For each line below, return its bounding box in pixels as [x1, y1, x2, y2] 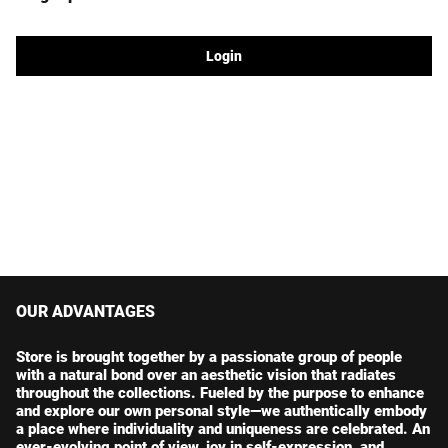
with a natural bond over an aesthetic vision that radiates [16, 366, 396, 384]
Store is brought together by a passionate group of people [16, 348, 402, 366]
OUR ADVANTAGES [16, 302, 155, 321]
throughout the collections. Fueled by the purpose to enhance [16, 384, 424, 402]
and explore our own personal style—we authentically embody [16, 402, 427, 420]
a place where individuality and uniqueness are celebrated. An [16, 420, 430, 438]
